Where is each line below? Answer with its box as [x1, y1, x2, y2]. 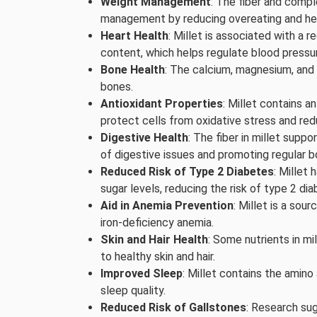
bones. [100, 80, 133, 93]
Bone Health [100, 63, 165, 76]
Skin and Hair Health [100, 233, 208, 246]
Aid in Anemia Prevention [100, 199, 234, 212]
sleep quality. [100, 284, 166, 297]
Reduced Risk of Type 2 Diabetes [100, 165, 274, 178]
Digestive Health [100, 131, 188, 144]
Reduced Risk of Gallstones [100, 301, 246, 314]
